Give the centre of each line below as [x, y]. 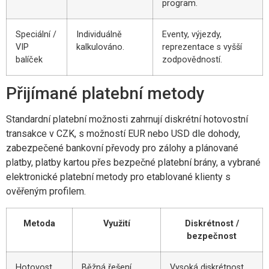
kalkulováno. [100, 47]
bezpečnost [212, 236]
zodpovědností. [192, 60]
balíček [29, 60]
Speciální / [36, 35]
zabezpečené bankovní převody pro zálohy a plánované [122, 148]
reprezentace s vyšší [202, 47]
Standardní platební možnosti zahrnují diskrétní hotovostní [127, 119]
